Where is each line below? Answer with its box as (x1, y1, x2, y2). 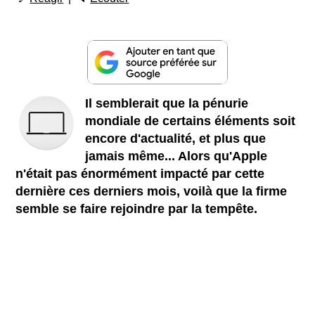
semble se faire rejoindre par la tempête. (15, 201, 262, 216)
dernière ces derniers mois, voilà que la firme (15, 184, 288, 198)
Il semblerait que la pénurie (85, 96, 249, 110)
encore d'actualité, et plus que (85, 131, 266, 146)
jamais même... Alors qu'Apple (85, 148, 268, 163)
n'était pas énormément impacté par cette (15, 166, 265, 181)
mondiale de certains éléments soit (85, 113, 296, 128)
